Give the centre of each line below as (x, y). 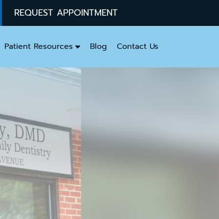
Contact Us (138, 46)
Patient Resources (39, 46)
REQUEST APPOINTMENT (66, 13)
